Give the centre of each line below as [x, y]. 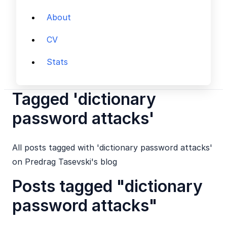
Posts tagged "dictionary [107, 186]
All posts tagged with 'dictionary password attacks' [112, 147]
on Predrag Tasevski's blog [65, 162]
